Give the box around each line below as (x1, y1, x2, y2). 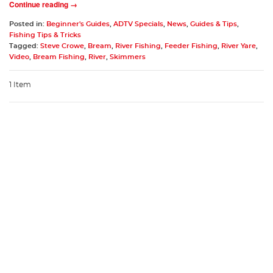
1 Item (9, 80, 31, 88)
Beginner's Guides (46, 20, 110, 27)
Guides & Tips (190, 20, 237, 27)
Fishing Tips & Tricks (9, 31, 81, 38)
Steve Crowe (40, 42, 84, 49)
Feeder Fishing (165, 42, 218, 49)
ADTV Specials (113, 20, 163, 27)
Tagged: (9, 42, 40, 49)
